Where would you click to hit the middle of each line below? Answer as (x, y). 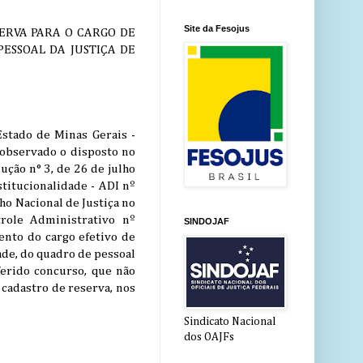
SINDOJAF (207, 222)
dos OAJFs (209, 337)
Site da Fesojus (217, 29)
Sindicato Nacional (230, 322)
